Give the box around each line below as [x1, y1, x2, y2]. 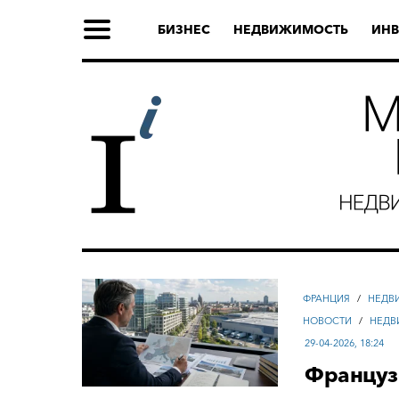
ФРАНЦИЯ [303, 292, 351, 305]
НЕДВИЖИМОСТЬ [233, 21, 348, 37]
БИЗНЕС [158, 21, 210, 37]
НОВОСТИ [303, 314, 353, 327]
